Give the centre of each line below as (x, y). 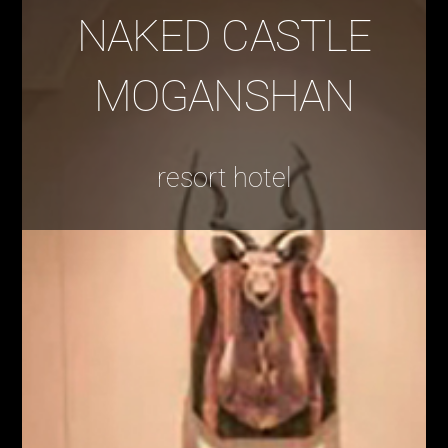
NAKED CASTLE (224, 37)
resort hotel (224, 178)
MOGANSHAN (224, 97)
